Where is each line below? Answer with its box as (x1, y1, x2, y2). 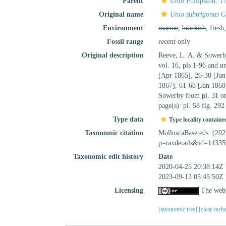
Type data (113, 116, 144, 123)
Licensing (115, 187, 144, 194)
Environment (103, 24, 144, 32)
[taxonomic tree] (158, 206, 199, 213)
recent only (158, 38, 191, 45)
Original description (82, 51, 144, 59)
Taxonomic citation (85, 129, 144, 137)
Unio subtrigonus (170, 11, 219, 18)
